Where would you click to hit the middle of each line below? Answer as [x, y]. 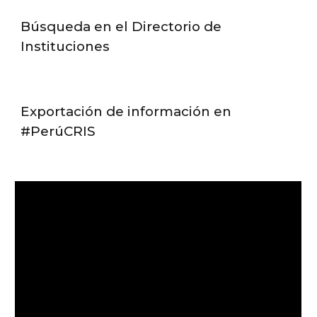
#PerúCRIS [60, 131]
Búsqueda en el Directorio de [121, 27]
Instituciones [65, 46]
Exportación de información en [126, 111]
